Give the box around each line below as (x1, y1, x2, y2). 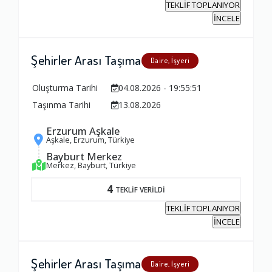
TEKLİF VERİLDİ (115, 184, 165, 194)
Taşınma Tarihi (32, 99, 90, 111)
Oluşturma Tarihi (32, 82, 98, 94)
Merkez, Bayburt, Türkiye (46, 160, 136, 171)
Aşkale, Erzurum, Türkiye (46, 134, 135, 146)
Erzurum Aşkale (46, 124, 120, 138)
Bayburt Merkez (46, 149, 122, 164)
